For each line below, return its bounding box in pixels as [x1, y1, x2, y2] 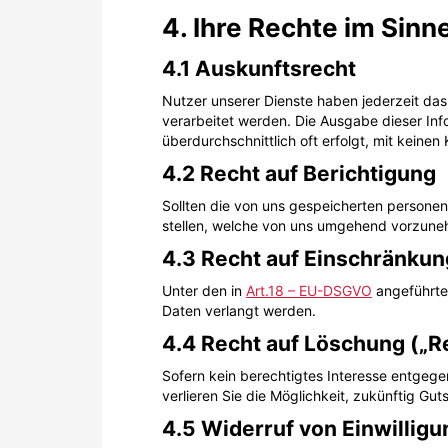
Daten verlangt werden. [162, 302, 316, 319]
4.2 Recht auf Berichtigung [162, 161, 436, 186]
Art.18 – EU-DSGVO [246, 282, 372, 299]
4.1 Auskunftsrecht [162, 56, 356, 81]
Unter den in [162, 282, 246, 299]
